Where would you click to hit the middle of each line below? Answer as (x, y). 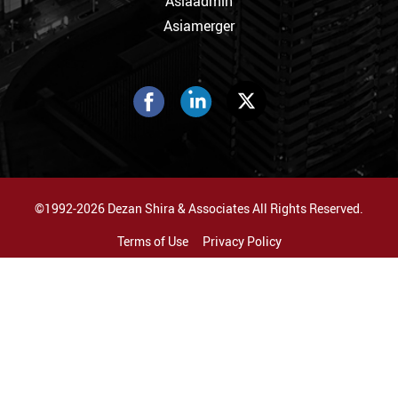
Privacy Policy (242, 241)
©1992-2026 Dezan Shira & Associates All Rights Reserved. (199, 208)
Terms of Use (152, 241)
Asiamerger (199, 25)
